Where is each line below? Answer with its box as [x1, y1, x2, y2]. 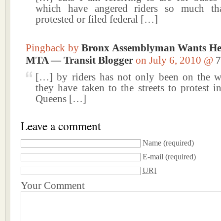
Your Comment [21, 180, 85, 191]
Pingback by [26, 42, 82, 54]
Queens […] [36, 93, 86, 105]
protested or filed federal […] [36, 13, 158, 25]
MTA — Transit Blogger [26, 54, 133, 66]
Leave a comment [21, 118, 101, 134]
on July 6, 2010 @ [136, 54, 216, 66]
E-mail [143, 152, 163, 161]
